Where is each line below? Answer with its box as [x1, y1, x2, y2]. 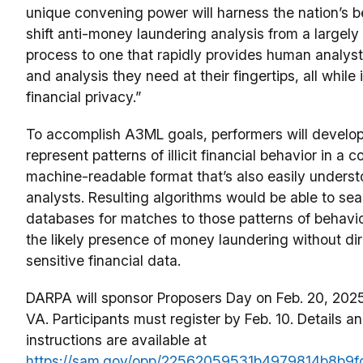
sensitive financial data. [26, 251, 181, 269]
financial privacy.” [26, 88, 141, 105]
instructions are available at [26, 331, 207, 348]
